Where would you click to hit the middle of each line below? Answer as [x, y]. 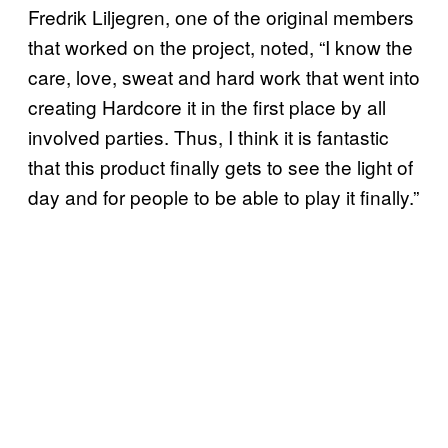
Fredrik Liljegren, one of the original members [221, 16]
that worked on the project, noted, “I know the [220, 46]
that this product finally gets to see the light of [220, 166]
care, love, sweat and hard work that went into [224, 76]
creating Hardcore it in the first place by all [207, 106]
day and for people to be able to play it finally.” [223, 196]
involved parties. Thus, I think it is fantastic [208, 136]
